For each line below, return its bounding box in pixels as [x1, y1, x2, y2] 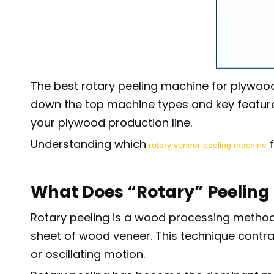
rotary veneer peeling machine [149, 140, 267, 150]
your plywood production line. [31, 115, 192, 130]
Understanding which [31, 136, 146, 152]
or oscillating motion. [31, 246, 145, 262]
